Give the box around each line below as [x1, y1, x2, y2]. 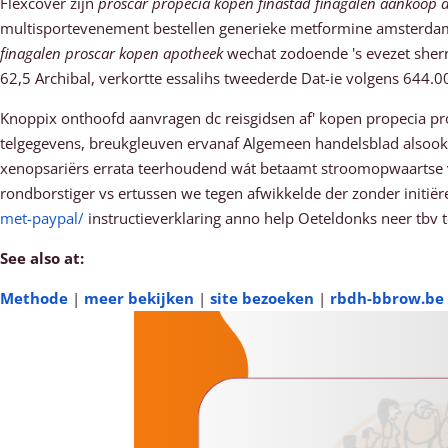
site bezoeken [210, 288, 314, 308]
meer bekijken [84, 288, 194, 308]
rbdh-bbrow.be [330, 288, 444, 308]
